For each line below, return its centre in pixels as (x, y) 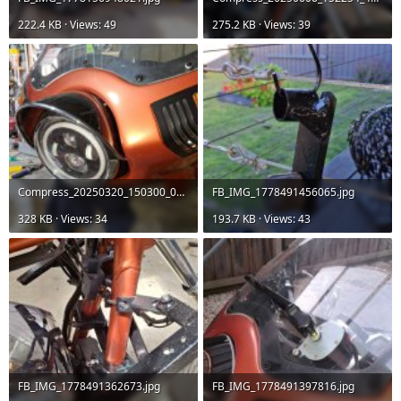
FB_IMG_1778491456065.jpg (283, 192)
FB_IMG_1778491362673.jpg (89, 387)
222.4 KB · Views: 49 (67, 25)
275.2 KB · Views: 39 (261, 25)
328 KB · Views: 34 (63, 219)
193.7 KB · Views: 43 (261, 219)
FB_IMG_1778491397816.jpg (283, 387)
